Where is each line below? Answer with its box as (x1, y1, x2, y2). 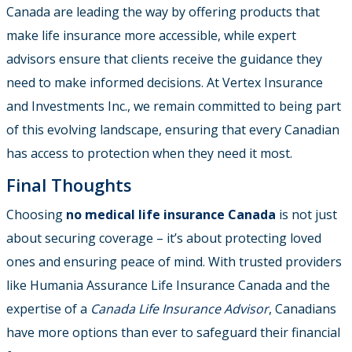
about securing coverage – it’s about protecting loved (6, 229, 321, 247)
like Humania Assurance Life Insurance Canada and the (6, 276, 330, 294)
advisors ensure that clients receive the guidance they (6, 49, 322, 68)
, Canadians (269, 299, 336, 317)
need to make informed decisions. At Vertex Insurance (6, 73, 323, 91)
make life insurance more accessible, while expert (6, 26, 296, 44)
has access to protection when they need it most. (6, 144, 292, 162)
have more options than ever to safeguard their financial (6, 323, 340, 341)
